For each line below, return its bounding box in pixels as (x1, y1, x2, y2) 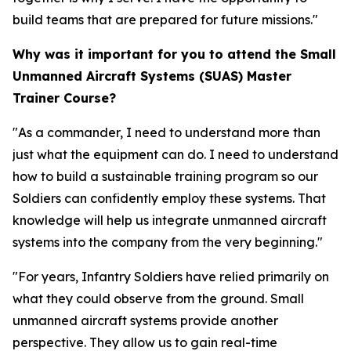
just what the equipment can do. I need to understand (13, 147, 338, 162)
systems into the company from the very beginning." (13, 234, 323, 250)
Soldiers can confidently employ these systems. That (13, 190, 326, 206)
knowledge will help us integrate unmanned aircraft (13, 212, 327, 228)
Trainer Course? (13, 90, 116, 106)
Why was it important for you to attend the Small (13, 46, 336, 62)
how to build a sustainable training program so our (13, 168, 318, 184)
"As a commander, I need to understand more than (13, 125, 320, 140)
